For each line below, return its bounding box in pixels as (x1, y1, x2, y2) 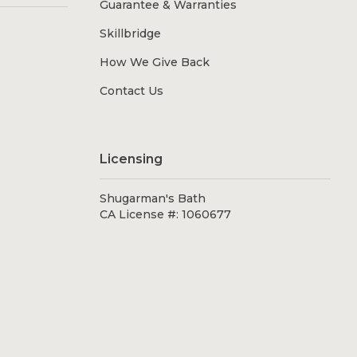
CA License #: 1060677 (99, 207, 231, 222)
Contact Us (99, 84, 163, 99)
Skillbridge (99, 26, 161, 41)
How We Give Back (99, 55, 210, 70)
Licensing (99, 151, 163, 167)
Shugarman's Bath (99, 191, 206, 206)
